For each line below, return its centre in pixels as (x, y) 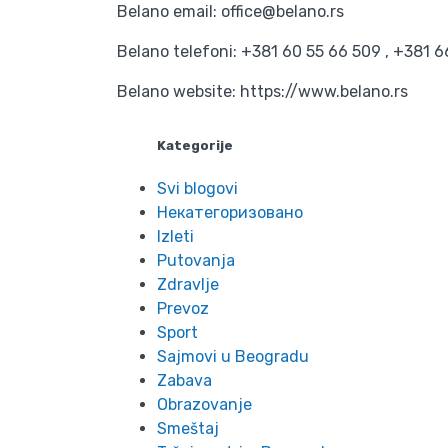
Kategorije (195, 145)
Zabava (184, 381)
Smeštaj (188, 429)
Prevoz (183, 309)
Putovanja (196, 261)
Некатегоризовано (230, 213)
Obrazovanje (204, 405)
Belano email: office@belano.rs (230, 11)
